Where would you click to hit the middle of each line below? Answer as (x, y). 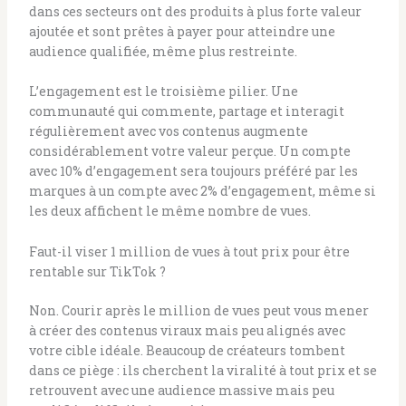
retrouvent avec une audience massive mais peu (181, 390)
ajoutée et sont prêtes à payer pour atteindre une (182, 31)
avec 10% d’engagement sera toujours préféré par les (193, 171)
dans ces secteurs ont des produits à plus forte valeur (195, 11)
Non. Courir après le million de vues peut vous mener (198, 310)
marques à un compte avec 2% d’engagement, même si (202, 191)
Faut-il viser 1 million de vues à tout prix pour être (189, 251)
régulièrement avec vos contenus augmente (168, 131)
